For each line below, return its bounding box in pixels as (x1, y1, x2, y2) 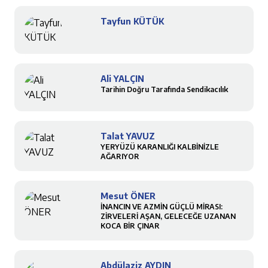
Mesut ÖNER (100, 191, 156, 201)
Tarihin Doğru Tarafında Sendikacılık (100, 85, 228, 94)
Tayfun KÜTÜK (100, 16, 164, 26)
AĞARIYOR (100, 152, 139, 161)
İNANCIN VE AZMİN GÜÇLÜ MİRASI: (100, 202, 223, 211)
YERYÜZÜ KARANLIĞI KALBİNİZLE (100, 142, 219, 151)
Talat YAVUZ (100, 131, 155, 141)
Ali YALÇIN (100, 74, 144, 84)
